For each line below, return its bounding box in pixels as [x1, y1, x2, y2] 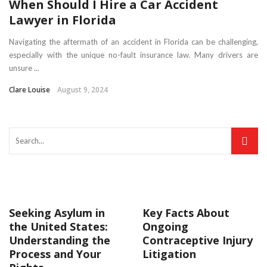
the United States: [9, 219, 108, 234]
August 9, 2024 [57, 84, 108, 95]
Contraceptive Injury [142, 232, 253, 247]
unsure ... [9, 63, 39, 73]
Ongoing [142, 219, 188, 234]
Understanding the [9, 232, 110, 247]
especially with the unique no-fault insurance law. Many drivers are [9, 49, 258, 60]
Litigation [142, 246, 196, 261]
